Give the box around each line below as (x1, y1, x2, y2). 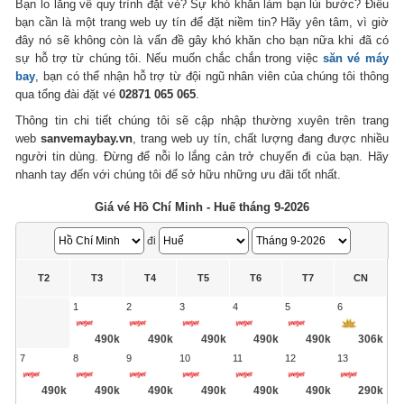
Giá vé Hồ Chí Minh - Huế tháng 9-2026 (95, 199, 309, 214)
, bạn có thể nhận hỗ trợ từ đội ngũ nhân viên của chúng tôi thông (35, 69, 389, 83)
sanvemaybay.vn (41, 131, 133, 145)
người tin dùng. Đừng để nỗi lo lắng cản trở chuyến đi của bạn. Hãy (15, 149, 389, 163)
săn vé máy (323, 50, 389, 65)
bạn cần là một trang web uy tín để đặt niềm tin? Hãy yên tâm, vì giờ (15, 14, 389, 29)
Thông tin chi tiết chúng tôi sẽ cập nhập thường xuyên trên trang (15, 113, 389, 127)
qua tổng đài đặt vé (15, 87, 120, 101)
